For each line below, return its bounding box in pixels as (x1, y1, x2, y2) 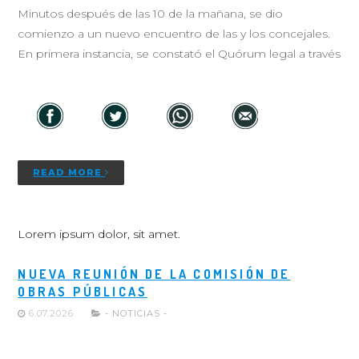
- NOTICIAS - (105, 308, 168, 319)
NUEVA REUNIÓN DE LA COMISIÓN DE (18, 266, 291, 282)
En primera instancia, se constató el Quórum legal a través (18, 46, 341, 61)
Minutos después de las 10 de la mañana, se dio (18, 6, 284, 21)
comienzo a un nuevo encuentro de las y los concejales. (18, 26, 331, 41)
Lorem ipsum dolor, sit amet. (18, 227, 181, 241)
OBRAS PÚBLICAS (18, 284, 148, 300)
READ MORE (33, 167, 106, 178)
